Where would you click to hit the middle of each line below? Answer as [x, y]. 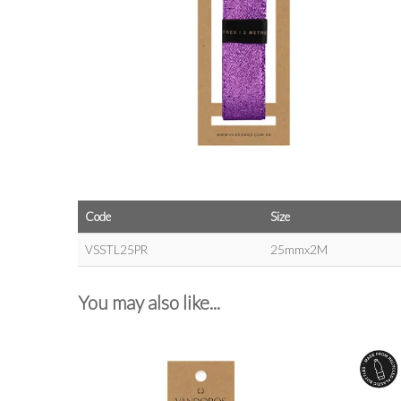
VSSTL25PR [116, 250]
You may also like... [149, 303]
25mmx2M [299, 250]
